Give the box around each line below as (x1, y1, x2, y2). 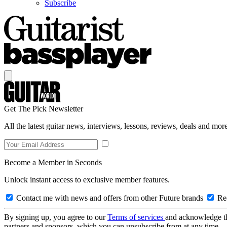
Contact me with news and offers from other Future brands (14, 194, 205, 202)
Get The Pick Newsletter (4, 104, 83, 113)
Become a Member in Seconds (4, 158, 102, 167)
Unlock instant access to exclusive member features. (4, 175, 170, 184)
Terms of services (107, 213, 165, 221)
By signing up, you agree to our (4, 213, 107, 221)
